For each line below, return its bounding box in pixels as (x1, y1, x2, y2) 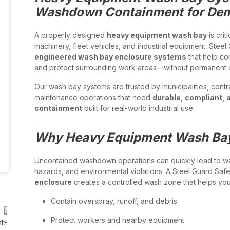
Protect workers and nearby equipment (51, 216, 184, 224)
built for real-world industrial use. (82, 104, 195, 112)
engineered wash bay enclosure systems (34, 52, 186, 61)
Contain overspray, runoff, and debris (51, 197, 177, 205)
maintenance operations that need (34, 93, 152, 102)
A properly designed (34, 31, 107, 40)
